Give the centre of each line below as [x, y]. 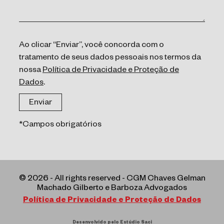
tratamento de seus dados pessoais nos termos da [110, 58]
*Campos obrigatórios [60, 125]
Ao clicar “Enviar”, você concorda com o [91, 46]
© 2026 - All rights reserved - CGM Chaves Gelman [112, 179]
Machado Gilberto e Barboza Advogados [112, 189]
